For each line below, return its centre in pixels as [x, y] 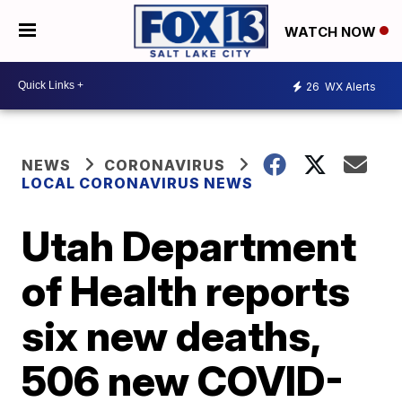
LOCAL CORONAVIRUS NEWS [138, 183]
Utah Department [189, 245]
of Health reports [186, 290]
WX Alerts [349, 87]
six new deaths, [171, 335]
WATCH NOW [332, 31]
